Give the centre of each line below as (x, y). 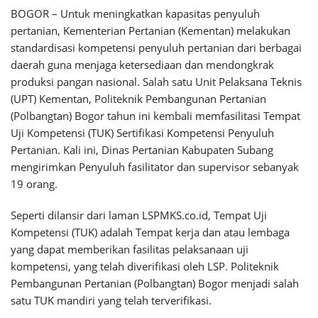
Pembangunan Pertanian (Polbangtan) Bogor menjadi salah (155, 283)
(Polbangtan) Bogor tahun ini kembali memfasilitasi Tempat (155, 116)
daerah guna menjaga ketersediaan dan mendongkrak (142, 65)
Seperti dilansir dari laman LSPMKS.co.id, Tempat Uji (139, 215)
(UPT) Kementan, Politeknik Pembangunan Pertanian (138, 99)
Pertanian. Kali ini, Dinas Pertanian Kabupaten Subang (142, 150)
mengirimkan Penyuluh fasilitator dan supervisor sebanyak (155, 167)
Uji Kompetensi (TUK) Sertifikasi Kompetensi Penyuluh (142, 133)
